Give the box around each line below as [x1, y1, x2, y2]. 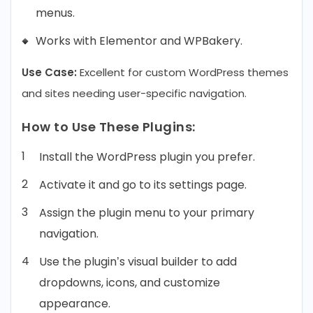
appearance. [39, 296, 110, 312]
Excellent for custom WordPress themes [77, 65, 289, 80]
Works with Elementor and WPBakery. [36, 33, 242, 49]
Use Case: [22, 65, 77, 80]
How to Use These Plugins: [22, 118, 196, 136]
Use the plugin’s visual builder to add [39, 254, 237, 270]
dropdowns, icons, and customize [39, 275, 220, 291]
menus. [36, 5, 75, 21]
